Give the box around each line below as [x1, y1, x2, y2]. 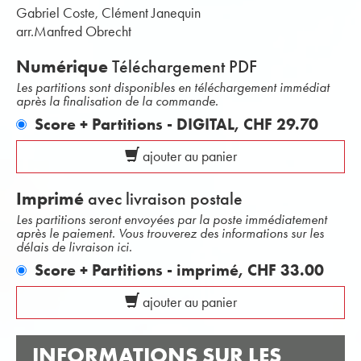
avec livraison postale [84, 188, 243, 210]
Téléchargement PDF [108, 56, 257, 77]
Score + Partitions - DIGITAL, [35, 114, 243, 134]
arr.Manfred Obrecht [16, 23, 131, 40]
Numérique [16, 56, 108, 77]
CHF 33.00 [247, 260, 324, 280]
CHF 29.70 [243, 114, 318, 134]
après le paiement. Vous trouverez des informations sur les [16, 225, 324, 241]
